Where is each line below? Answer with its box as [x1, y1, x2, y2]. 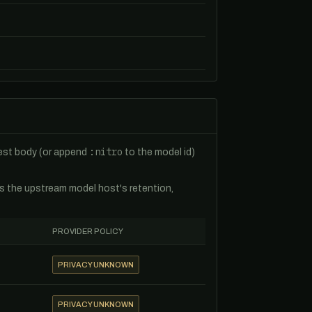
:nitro [89, 146, 123, 158]
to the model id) [123, 147, 195, 157]
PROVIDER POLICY [52, 227, 123, 235]
